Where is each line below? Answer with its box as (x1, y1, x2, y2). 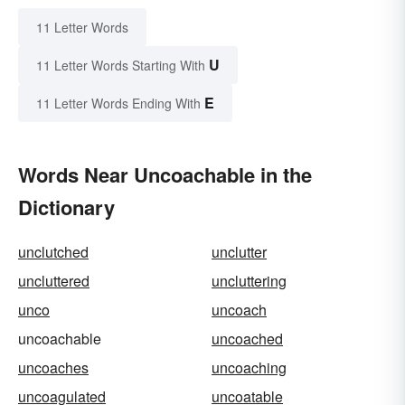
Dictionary (18, 192, 115, 221)
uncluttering (212, 269, 287, 291)
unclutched (18, 240, 89, 262)
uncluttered (18, 269, 89, 291)
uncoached (212, 327, 283, 349)
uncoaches (18, 356, 89, 378)
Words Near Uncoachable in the (18, 159, 312, 189)
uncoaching (212, 356, 287, 378)
